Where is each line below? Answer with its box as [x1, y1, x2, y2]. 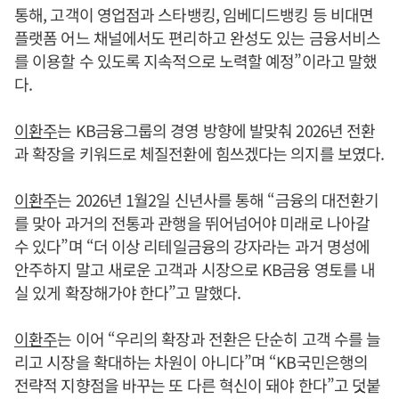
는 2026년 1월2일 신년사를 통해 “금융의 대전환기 [57, 188, 379, 211]
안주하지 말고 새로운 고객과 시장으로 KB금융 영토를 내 [14, 257, 376, 281]
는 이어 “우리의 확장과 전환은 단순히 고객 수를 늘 [57, 327, 381, 350]
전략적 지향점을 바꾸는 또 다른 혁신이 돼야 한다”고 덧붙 [14, 373, 381, 396]
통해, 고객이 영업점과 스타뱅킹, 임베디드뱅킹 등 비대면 [14, 3, 374, 26]
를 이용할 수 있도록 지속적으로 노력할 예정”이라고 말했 [14, 49, 378, 72]
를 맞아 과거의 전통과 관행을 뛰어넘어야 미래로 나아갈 [14, 211, 370, 234]
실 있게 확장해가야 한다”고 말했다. [14, 281, 240, 304]
